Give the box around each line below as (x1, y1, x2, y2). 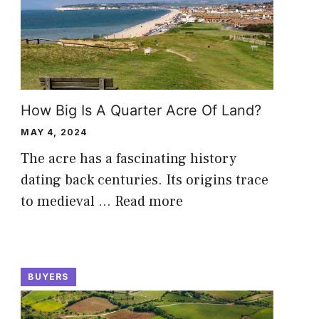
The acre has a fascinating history (21, 149, 237, 168)
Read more (115, 192, 184, 211)
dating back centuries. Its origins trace (21, 170, 269, 189)
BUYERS (28, 271, 69, 282)
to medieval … (21, 192, 115, 211)
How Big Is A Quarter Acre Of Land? (21, 101, 262, 119)
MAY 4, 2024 (21, 126, 88, 137)
